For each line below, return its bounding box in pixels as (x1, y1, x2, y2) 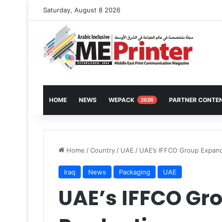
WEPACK (109, 96, 136, 104)
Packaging (119, 168, 150, 176)
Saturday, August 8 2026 (43, 6, 120, 14)
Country (90, 146, 115, 154)
